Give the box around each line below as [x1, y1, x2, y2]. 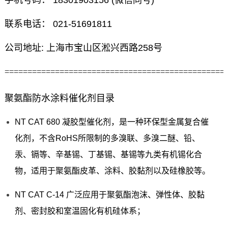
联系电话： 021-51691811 [4, 19, 112, 30]
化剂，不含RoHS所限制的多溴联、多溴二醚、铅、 [14, 134, 200, 143]
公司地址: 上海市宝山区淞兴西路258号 [4, 43, 162, 53]
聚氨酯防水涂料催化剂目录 [4, 93, 115, 104]
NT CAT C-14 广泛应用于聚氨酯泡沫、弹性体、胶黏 [14, 190, 205, 199]
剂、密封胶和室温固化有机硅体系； [14, 207, 145, 216]
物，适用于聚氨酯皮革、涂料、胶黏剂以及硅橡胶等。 [14, 166, 210, 176]
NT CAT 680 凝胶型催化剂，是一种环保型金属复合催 [14, 118, 209, 127]
